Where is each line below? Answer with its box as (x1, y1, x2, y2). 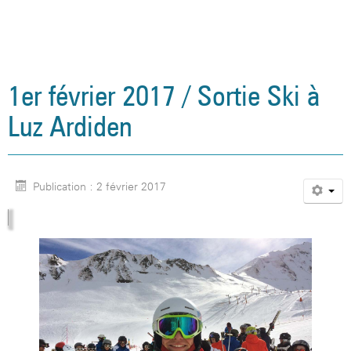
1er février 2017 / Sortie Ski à (8, 78, 320, 112)
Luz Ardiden (8, 109, 132, 143)
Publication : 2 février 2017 (29, 180, 166, 193)
